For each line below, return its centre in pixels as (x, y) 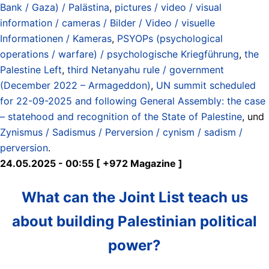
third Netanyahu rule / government (146, 69)
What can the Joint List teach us (134, 197)
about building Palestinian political (134, 221)
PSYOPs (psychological (170, 38)
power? (134, 245)
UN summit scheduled (206, 85)
